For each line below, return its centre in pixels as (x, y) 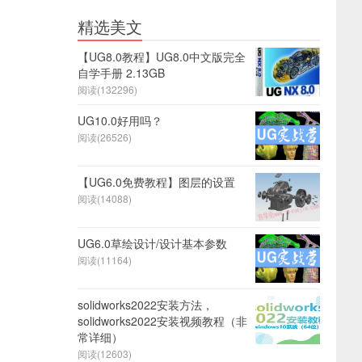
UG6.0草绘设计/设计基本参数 (152, 243)
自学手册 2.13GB (121, 72)
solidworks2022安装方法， (145, 304)
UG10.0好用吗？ (120, 120)
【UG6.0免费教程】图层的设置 (156, 181)
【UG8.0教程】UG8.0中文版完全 (162, 56)
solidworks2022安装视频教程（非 (162, 320)
